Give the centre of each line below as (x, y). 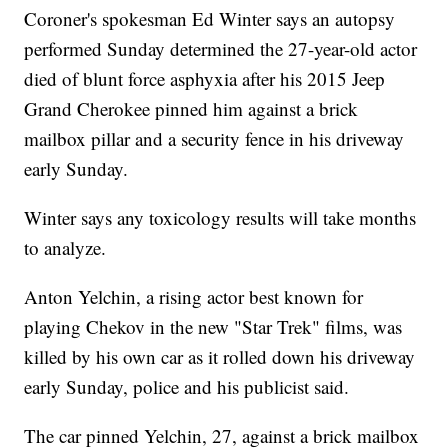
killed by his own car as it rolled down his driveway (220, 357)
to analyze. (65, 248)
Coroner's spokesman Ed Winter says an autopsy (210, 19)
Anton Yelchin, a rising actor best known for (194, 297)
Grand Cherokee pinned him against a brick (191, 109)
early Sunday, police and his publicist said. (187, 387)
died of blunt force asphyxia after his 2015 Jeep (205, 79)
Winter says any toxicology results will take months (220, 218)
